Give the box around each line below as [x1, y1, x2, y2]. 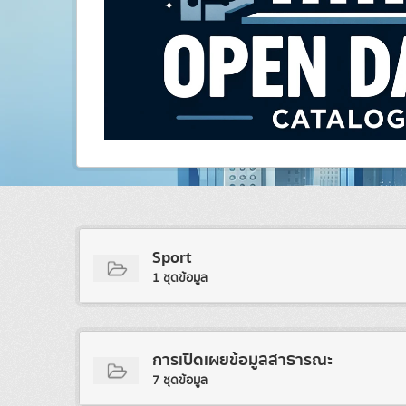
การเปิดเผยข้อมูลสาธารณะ [152, 347, 333, 374]
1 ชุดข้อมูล [152, 269, 208, 288]
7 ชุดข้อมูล [152, 372, 208, 391]
